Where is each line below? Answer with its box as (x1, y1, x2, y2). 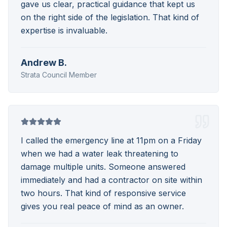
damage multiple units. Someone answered (21, 162, 185, 172)
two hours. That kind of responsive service (21, 188, 186, 198)
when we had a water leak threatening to (21, 148, 178, 159)
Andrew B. (21, 57, 67, 68)
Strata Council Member (21, 70, 97, 79)
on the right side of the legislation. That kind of (21, 12, 199, 22)
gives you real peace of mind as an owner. (21, 201, 184, 211)
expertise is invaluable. (21, 25, 107, 35)
